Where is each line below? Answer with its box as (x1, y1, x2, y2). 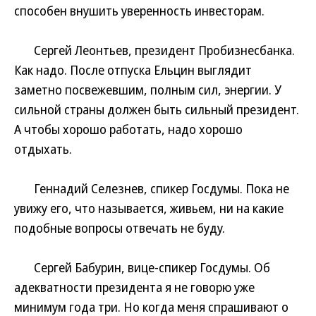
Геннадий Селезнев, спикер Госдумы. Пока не (14, 180, 289, 197)
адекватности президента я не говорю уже (14, 279, 255, 296)
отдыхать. (14, 140, 72, 157)
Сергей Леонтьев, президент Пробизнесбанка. (14, 42, 295, 59)
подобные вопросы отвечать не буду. (14, 219, 225, 236)
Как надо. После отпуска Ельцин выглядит (14, 61, 252, 78)
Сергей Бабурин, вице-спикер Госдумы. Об (14, 259, 270, 276)
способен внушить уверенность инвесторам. (14, 2, 265, 19)
